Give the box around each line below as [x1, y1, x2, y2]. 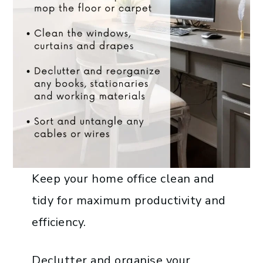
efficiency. [32, 214, 86, 231]
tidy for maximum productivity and [32, 193, 226, 209]
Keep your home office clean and [32, 171, 215, 187]
